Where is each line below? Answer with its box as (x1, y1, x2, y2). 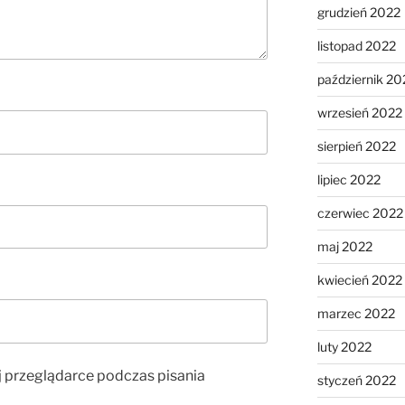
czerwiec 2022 (316, 205, 403, 221)
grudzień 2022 (316, 5, 400, 21)
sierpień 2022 (316, 138, 396, 155)
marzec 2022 (316, 306, 395, 322)
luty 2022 (316, 339, 372, 355)
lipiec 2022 (316, 172, 381, 188)
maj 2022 (316, 239, 372, 255)
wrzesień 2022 (316, 105, 402, 121)
